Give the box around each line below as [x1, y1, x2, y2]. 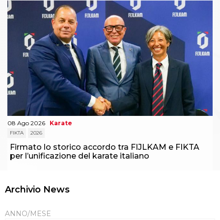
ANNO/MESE [5, 209, 51, 218]
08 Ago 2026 [7, 119, 45, 127]
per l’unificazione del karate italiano [10, 151, 149, 161]
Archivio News [5, 184, 70, 195]
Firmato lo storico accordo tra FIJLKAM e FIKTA [10, 142, 199, 152]
